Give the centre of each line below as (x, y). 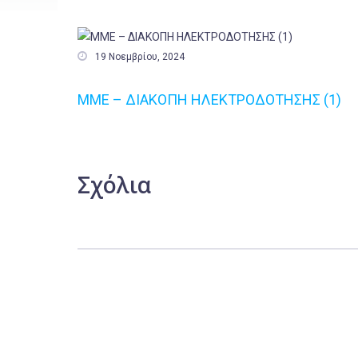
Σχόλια (114, 185)
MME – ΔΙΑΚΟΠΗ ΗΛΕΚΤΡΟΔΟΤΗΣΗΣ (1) (209, 99)
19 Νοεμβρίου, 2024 (140, 57)
